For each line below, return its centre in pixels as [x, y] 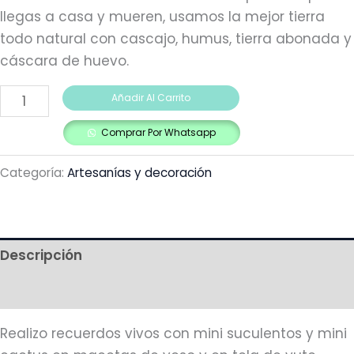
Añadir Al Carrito [151, 98]
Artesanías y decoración [139, 172]
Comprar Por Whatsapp [159, 133]
